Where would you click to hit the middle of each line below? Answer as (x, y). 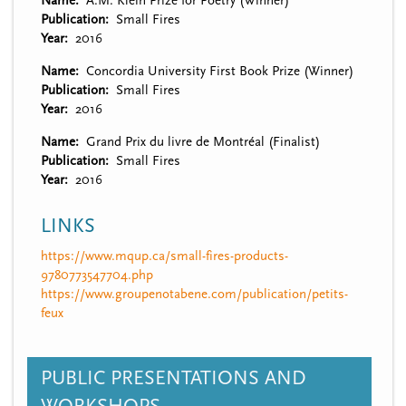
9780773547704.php (97, 275)
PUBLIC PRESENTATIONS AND (174, 378)
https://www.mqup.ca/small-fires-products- (164, 256)
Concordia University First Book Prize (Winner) (219, 71)
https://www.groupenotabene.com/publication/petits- (194, 294)
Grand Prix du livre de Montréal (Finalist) (203, 141)
